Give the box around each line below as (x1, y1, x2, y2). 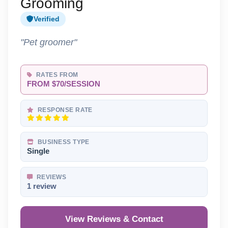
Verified (34, 15, 60, 23)
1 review (27, 182, 56, 191)
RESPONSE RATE (36, 107, 93, 113)
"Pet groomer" (20, 37, 77, 48)
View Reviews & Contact (65, 214, 163, 224)
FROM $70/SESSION (27, 80, 100, 89)
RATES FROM (34, 72, 78, 78)
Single (27, 147, 49, 156)
